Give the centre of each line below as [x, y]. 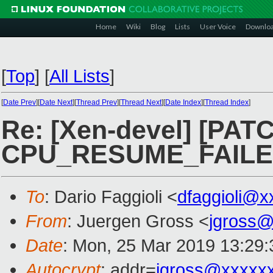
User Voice [218, 27]
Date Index [183, 102]
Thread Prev [97, 102]
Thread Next [141, 102]
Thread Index [227, 102]
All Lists [80, 76]
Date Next [56, 102]
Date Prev [19, 102]
